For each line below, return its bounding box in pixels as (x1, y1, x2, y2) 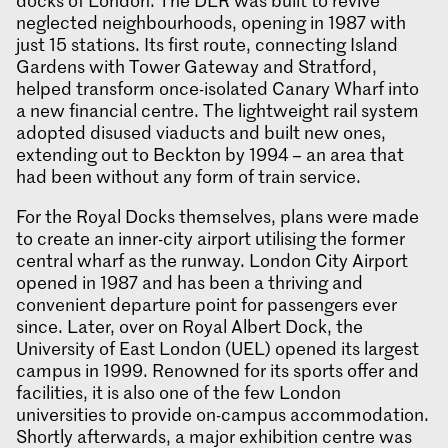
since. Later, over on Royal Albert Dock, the (16, 314, 363, 339)
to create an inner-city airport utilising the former (16, 226, 405, 251)
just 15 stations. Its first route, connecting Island (16, 32, 398, 57)
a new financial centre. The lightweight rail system (16, 98, 419, 123)
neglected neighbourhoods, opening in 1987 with (16, 10, 406, 35)
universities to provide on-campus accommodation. (16, 402, 429, 427)
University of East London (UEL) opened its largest (16, 336, 419, 361)
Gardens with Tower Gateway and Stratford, (16, 54, 377, 79)
